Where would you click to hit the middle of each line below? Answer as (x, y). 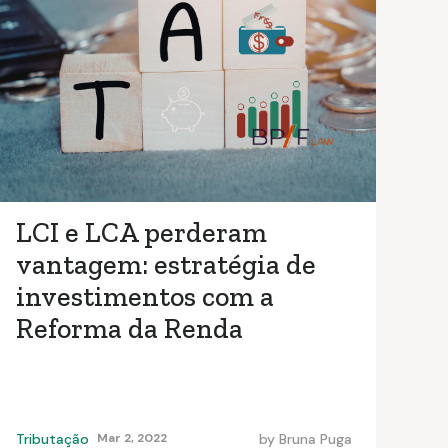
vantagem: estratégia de (166, 265)
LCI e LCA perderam (141, 233)
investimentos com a (145, 297)
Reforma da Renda (129, 329)
